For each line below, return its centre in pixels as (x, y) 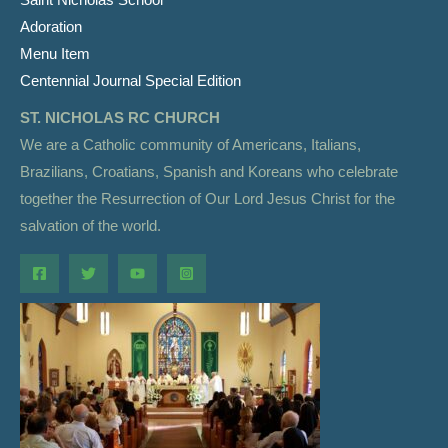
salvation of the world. (90, 225)
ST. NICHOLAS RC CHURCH (122, 117)
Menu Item (55, 53)
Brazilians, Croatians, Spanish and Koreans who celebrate (209, 171)
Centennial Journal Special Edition (130, 80)
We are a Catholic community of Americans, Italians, (190, 144)
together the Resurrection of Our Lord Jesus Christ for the (207, 198)
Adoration (51, 26)
